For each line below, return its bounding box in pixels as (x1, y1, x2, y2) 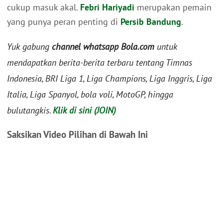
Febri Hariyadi (80, 1, 134, 13)
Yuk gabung (7, 41, 52, 53)
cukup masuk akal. (7, 1, 80, 13)
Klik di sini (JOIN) (53, 105, 116, 116)
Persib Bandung (120, 16, 181, 28)
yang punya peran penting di (7, 16, 120, 28)
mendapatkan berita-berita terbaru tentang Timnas (7, 57, 192, 69)
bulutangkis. (7, 105, 53, 116)
